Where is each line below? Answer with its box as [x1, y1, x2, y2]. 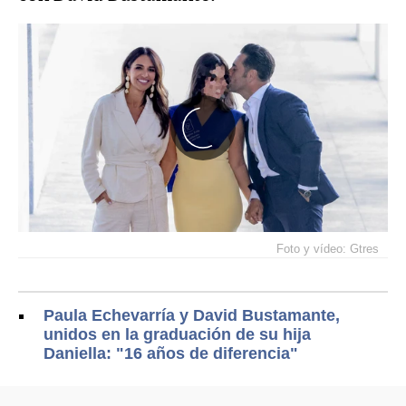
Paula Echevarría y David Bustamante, [43, 305, 340, 324]
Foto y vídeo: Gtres [276, 241, 379, 256]
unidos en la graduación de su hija [43, 324, 311, 343]
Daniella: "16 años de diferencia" [43, 343, 298, 362]
